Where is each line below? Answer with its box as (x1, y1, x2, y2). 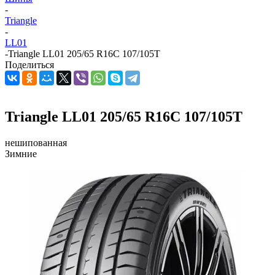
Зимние (5, 148, 37, 159)
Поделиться (5, 60, 54, 70)
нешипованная (5, 137, 67, 148)
